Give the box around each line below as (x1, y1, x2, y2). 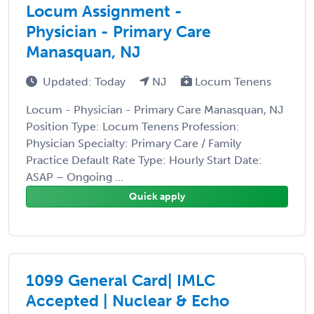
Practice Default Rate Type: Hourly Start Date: (26, 153, 262, 167)
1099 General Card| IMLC (26, 270, 215, 290)
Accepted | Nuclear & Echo (26, 290, 229, 310)
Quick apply (129, 190, 185, 203)
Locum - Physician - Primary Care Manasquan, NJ (26, 102, 284, 116)
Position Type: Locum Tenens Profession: (26, 119, 240, 133)
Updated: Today (43, 74, 128, 88)
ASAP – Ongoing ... (26, 170, 123, 184)
